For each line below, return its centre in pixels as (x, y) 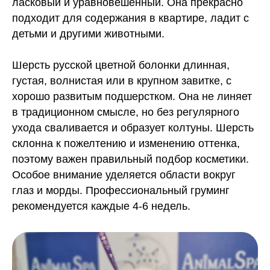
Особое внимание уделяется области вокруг (124, 175)
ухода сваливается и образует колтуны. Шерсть (133, 128)
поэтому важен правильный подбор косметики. (130, 159)
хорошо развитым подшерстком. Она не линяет (132, 96)
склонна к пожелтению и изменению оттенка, (126, 143)
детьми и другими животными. (88, 34)
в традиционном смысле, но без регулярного (126, 112)
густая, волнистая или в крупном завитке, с (122, 81)
